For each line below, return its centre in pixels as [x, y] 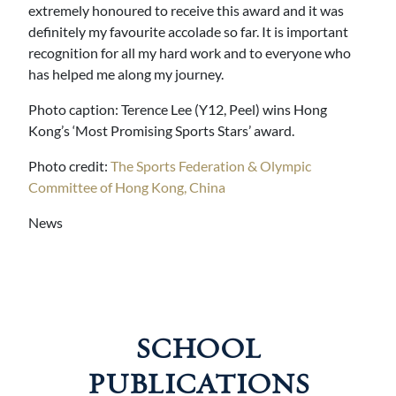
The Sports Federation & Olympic [211, 166]
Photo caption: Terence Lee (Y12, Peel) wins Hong [178, 109]
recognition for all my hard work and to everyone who [190, 53]
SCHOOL [198, 350]
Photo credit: [69, 166]
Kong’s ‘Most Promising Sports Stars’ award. [161, 130]
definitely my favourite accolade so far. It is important [188, 31]
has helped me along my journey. [126, 74]
